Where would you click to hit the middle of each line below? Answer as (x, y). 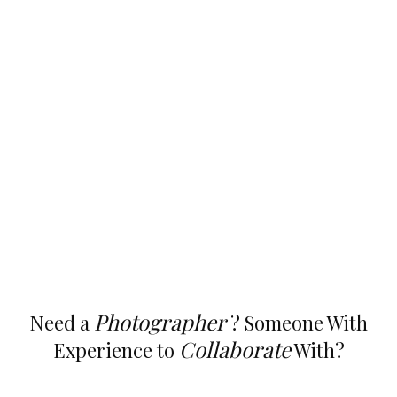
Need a (62, 323)
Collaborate (234, 349)
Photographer (160, 322)
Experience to (116, 350)
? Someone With (297, 323)
